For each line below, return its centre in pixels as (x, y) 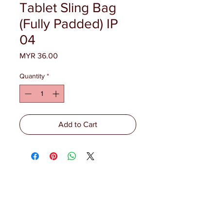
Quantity (32, 76)
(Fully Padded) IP (69, 24)
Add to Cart (78, 124)
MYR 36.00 (39, 56)
